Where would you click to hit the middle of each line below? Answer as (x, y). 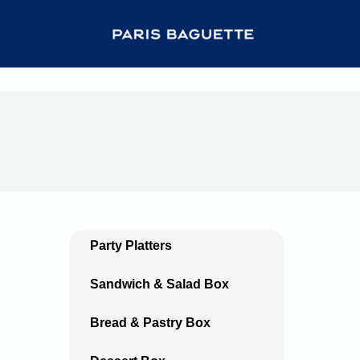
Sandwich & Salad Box (160, 284)
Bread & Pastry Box (150, 323)
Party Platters (131, 245)
